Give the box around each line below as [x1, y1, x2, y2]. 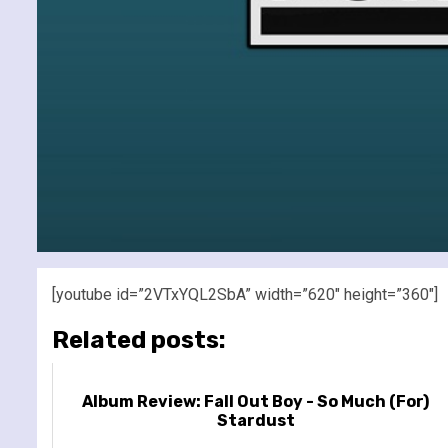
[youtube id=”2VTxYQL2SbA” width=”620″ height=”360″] [52, 284, 438, 304]
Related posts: [52, 325, 226, 354]
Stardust [216, 410, 295, 430]
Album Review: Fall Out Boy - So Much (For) [82, 391, 430, 411]
